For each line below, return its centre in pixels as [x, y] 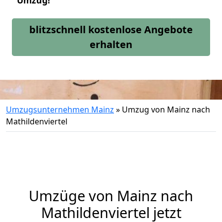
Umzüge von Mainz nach [111, 195]
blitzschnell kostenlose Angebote [111, 29]
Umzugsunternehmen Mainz [60, 110]
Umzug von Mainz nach [166, 110]
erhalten [111, 44]
